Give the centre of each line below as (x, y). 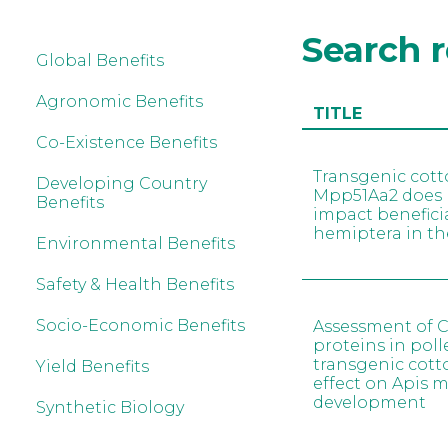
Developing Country (121, 183)
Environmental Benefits (135, 243)
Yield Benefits (92, 366)
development (370, 402)
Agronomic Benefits (119, 101)
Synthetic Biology (110, 407)
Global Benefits (100, 60)
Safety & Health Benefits (135, 284)
